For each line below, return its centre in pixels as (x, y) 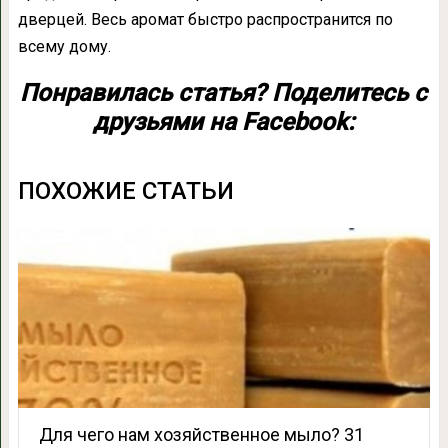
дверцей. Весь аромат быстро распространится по (205, 20)
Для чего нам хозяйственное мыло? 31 (201, 435)
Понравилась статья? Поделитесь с (224, 93)
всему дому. (64, 47)
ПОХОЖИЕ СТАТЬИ (125, 191)
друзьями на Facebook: (224, 122)
